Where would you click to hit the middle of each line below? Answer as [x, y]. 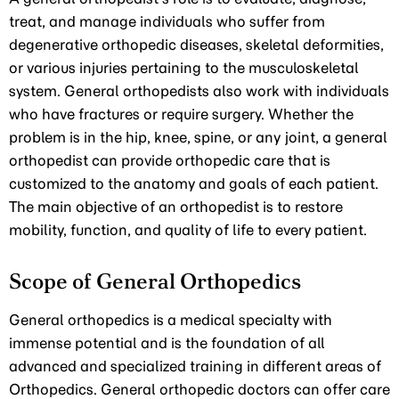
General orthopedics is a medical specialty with [171, 320]
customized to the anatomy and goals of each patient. [194, 183]
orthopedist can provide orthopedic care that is [170, 160]
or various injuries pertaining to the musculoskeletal [184, 68]
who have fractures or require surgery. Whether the [181, 114]
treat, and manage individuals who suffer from [167, 21]
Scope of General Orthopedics [155, 281]
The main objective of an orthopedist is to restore [176, 207]
